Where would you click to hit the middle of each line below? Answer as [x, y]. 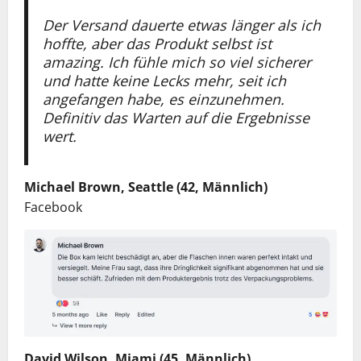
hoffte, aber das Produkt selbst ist [157, 43]
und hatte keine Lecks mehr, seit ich [164, 80]
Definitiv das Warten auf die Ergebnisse [176, 117]
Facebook [53, 207]
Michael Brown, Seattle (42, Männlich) [146, 187]
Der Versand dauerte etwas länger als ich [181, 25]
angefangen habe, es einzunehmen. [163, 99]
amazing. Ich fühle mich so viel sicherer [176, 62]
